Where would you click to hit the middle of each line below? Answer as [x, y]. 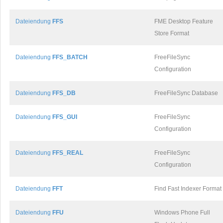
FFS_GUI [65, 117]
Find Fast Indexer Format [188, 189]
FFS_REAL [68, 153]
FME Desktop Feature [184, 21]
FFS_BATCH [70, 57]
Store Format [172, 33]
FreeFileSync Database [186, 93]
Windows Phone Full [182, 213]
